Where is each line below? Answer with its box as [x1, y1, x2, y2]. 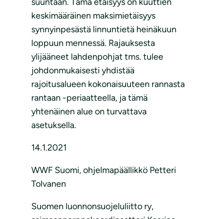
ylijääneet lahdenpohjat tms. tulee [31, 51, 163, 63]
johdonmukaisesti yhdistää [31, 65, 134, 76]
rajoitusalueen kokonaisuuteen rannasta [31, 79, 185, 90]
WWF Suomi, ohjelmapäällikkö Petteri [31, 165, 176, 176]
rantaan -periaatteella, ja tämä [31, 92, 148, 104]
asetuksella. [31, 120, 76, 131]
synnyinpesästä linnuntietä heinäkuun [31, 24, 176, 35]
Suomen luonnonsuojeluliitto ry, [31, 201, 153, 212]
